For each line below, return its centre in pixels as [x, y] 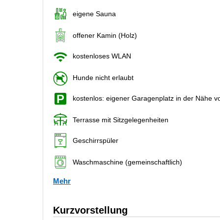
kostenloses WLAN [102, 56]
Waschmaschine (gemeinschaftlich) [127, 162]
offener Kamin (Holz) [105, 35]
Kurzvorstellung [90, 210]
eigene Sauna [94, 14]
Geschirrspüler [96, 140]
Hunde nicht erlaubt [103, 78]
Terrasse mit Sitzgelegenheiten [121, 120]
